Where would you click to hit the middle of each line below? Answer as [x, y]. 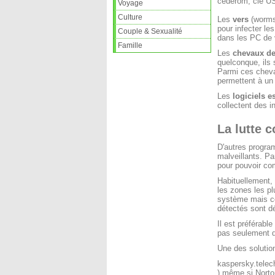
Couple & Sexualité [150, 31]
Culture [130, 17]
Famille [130, 45]
